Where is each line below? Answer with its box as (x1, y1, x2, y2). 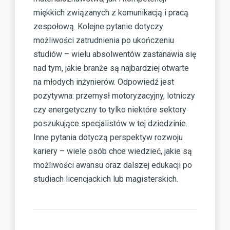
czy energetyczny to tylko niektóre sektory (33, 105, 186, 115)
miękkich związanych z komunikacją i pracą (33, 8, 188, 18)
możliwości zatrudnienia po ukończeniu (33, 35, 174, 46)
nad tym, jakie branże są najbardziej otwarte (33, 63, 189, 73)
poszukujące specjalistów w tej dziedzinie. (33, 119, 187, 129)
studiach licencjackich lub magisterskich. (33, 174, 178, 184)
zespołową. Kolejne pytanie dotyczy (33, 22, 163, 32)
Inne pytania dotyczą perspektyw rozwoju (33, 132, 183, 143)
